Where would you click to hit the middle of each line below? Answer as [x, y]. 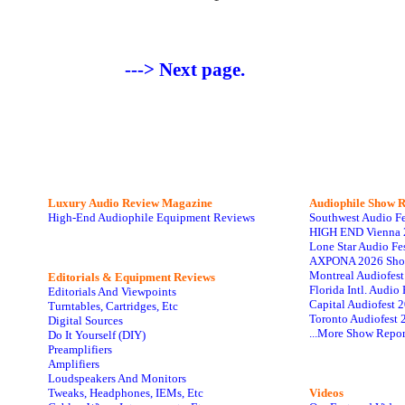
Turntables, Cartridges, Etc [113, 306]
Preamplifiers [80, 349]
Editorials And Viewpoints [112, 292]
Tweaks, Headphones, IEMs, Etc [126, 393]
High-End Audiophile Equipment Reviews [151, 217]
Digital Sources [85, 320]
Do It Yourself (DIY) [97, 335]
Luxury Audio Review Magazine [130, 203]
